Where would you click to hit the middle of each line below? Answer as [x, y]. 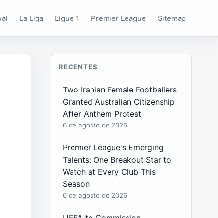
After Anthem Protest [102, 114]
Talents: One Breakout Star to [117, 160]
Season [76, 184]
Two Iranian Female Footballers [120, 90]
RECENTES [78, 67]
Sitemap [172, 18]
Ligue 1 [67, 18]
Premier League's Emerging [113, 147]
